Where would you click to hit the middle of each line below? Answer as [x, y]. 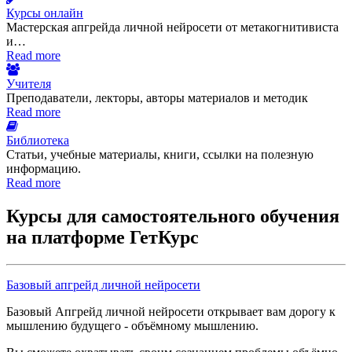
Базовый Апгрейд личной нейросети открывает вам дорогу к [171, 311]
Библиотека [38, 140]
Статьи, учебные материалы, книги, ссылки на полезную [160, 154]
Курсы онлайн [45, 13]
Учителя [29, 84]
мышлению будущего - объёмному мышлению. [132, 325]
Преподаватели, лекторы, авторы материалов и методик [157, 98]
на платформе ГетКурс [103, 237]
